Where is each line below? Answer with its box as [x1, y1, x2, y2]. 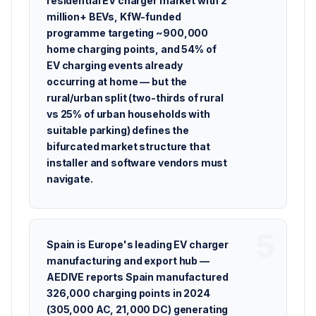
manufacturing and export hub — [47, 255, 209, 267]
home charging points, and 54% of [47, 43, 217, 55]
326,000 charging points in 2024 [47, 287, 210, 299]
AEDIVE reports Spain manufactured [47, 271, 229, 283]
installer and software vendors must [47, 157, 228, 169]
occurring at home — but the [47, 75, 188, 87]
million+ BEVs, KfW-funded [47, 11, 181, 23]
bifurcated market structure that [47, 140, 210, 152]
